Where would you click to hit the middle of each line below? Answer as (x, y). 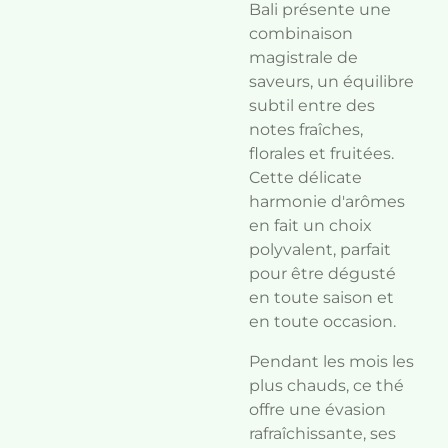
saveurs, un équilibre (331, 81)
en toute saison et (321, 297)
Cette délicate (305, 177)
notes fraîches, (306, 129)
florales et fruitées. (321, 153)
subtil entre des (312, 105)
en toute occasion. (322, 321)
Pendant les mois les (331, 361)
